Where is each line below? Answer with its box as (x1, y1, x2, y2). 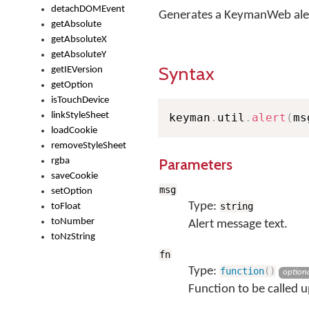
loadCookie (51, 126, 97, 136)
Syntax (159, 62, 215, 85)
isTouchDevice (51, 95, 109, 106)
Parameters (159, 155, 232, 173)
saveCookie (51, 171, 98, 181)
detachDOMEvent (51, 4, 125, 14)
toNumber (51, 217, 94, 227)
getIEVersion (51, 65, 103, 75)
